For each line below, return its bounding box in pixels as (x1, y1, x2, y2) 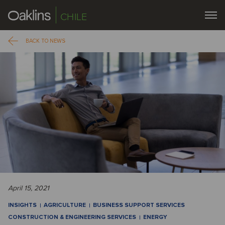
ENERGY (143, 213, 167, 221)
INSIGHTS (8, 201, 37, 209)
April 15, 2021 (8, 184, 49, 192)
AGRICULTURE (44, 201, 86, 209)
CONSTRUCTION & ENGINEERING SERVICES (8, 213, 136, 221)
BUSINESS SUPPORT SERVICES (93, 201, 185, 209)
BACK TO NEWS (26, 38, 65, 44)
